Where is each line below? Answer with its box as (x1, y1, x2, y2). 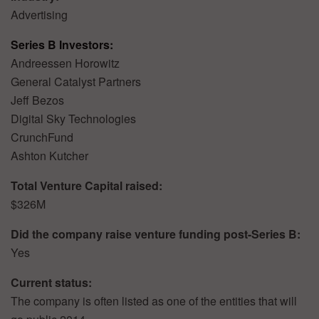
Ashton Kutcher (11, 147, 88, 164)
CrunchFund (11, 128, 73, 145)
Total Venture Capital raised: (11, 177, 162, 194)
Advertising (11, 6, 68, 23)
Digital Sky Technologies (11, 110, 136, 127)
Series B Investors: (11, 36, 113, 53)
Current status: (11, 273, 92, 291)
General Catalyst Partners (11, 73, 141, 90)
